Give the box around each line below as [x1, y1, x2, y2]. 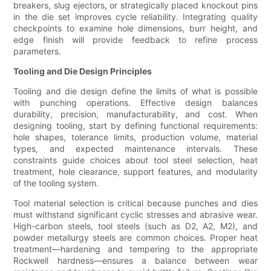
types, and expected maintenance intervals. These [13, 143, 258, 154]
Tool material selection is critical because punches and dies [13, 198, 258, 209]
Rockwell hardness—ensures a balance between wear [13, 255, 258, 266]
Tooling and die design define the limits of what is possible [13, 86, 258, 97]
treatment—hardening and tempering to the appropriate [13, 244, 258, 255]
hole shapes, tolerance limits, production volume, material [13, 132, 258, 143]
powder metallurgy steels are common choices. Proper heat [13, 232, 258, 243]
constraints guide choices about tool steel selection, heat [13, 155, 258, 166]
